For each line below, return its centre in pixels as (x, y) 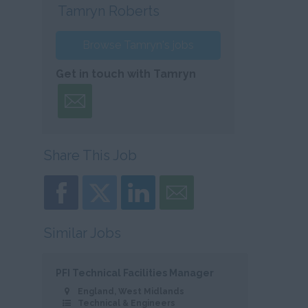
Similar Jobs (82, 233)
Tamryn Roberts (109, 11)
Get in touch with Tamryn (126, 74)
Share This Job (90, 155)
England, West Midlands (131, 291)
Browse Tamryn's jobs (138, 45)
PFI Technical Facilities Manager (135, 273)
